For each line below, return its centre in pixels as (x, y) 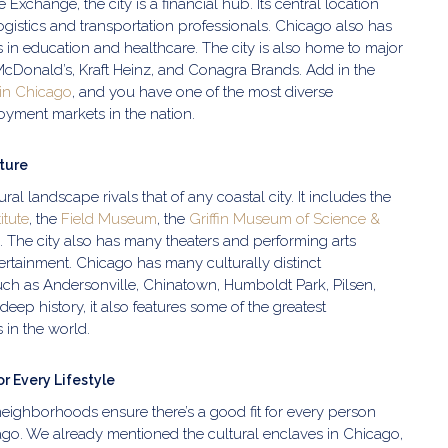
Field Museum (109, 219)
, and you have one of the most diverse (202, 92)
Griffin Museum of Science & (284, 219)
